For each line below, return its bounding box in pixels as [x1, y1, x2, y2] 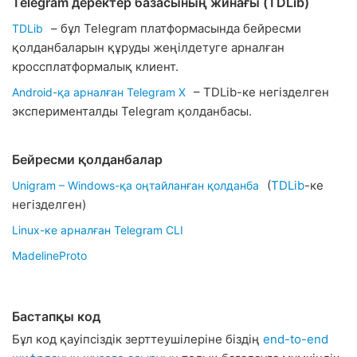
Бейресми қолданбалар [12, 151, 163, 167]
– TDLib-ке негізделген [190, 84, 329, 100]
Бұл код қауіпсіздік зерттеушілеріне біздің [12, 331, 263, 347]
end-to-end [263, 331, 328, 347]
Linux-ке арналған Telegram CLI [12, 223, 183, 237]
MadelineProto [12, 249, 87, 262]
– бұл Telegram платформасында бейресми [48, 21, 301, 36]
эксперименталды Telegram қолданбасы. [12, 104, 252, 119]
